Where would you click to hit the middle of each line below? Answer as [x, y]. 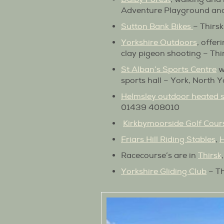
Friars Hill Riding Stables [168, 139]
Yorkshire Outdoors [159, 42]
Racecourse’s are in [159, 155]
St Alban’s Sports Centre [169, 69]
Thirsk [210, 155]
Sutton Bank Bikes [157, 26]
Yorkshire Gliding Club [164, 171]
